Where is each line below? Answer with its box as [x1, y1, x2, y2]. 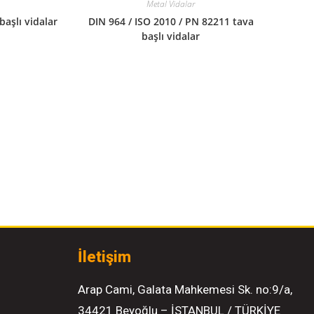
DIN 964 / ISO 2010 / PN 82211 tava [88, 15, 254, 29]
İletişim [78, 247, 132, 266]
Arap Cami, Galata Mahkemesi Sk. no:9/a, [78, 282, 293, 296]
